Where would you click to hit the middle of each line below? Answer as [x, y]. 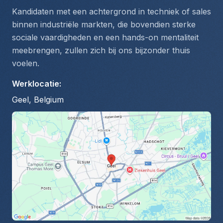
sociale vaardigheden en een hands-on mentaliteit [105, 37]
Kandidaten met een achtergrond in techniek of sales [111, 11]
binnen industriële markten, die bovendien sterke [104, 24]
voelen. [26, 63]
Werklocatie [36, 84]
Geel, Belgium [38, 100]
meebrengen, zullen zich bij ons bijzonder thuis [101, 50]
